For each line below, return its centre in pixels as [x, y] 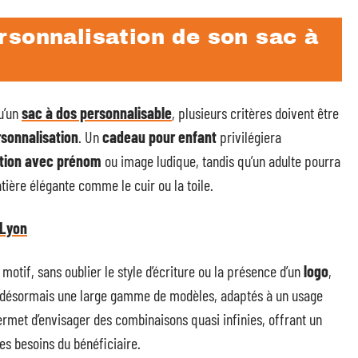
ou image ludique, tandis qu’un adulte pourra [221, 161]
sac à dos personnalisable [97, 113]
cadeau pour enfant [159, 137]
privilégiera [249, 137]
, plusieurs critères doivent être [255, 113]
